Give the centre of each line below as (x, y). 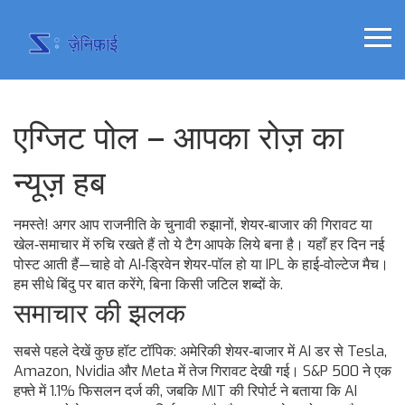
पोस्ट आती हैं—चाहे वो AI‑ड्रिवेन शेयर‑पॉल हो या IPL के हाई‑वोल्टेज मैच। (201, 265)
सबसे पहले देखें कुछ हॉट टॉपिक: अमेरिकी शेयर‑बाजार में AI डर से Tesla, (200, 352)
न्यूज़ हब (60, 184)
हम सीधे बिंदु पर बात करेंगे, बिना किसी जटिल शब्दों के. (148, 285)
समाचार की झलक (99, 314)
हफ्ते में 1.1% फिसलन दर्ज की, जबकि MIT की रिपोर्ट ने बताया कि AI (185, 391)
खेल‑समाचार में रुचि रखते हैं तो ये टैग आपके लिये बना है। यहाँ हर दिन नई (199, 245)
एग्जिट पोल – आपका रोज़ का (179, 139)
